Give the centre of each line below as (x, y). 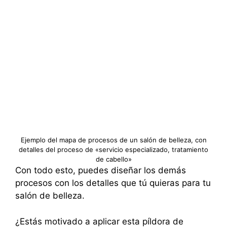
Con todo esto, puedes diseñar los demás (101, 170)
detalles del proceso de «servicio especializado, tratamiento (113, 149)
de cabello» (113, 159)
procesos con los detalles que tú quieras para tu (113, 183)
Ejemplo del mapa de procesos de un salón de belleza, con (113, 140)
